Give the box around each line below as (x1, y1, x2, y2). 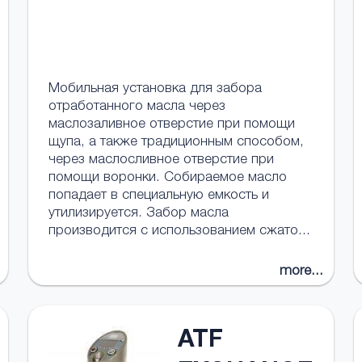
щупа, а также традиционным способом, (48, 136, 304, 149)
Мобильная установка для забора (48, 82, 262, 96)
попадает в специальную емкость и (48, 189, 269, 203)
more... (280, 265, 324, 279)
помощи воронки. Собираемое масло (48, 171, 287, 185)
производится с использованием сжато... (48, 225, 310, 238)
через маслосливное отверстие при (48, 154, 274, 167)
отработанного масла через (48, 100, 225, 114)
